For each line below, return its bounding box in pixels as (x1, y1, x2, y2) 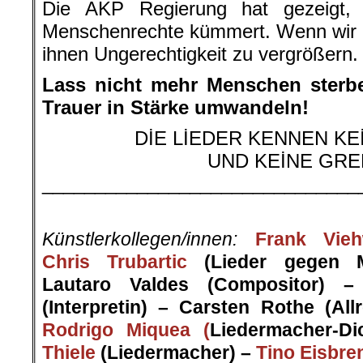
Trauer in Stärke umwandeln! (42, 96, 309, 119)
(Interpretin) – (42, 297, 180, 318)
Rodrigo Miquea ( (42, 319, 210, 341)
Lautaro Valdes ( (42, 274, 215, 296)
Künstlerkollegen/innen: (42, 228, 237, 250)
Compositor (214, 274, 319, 296)
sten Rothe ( (211, 297, 331, 318)
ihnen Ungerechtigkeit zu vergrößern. (42, 43, 358, 66)
